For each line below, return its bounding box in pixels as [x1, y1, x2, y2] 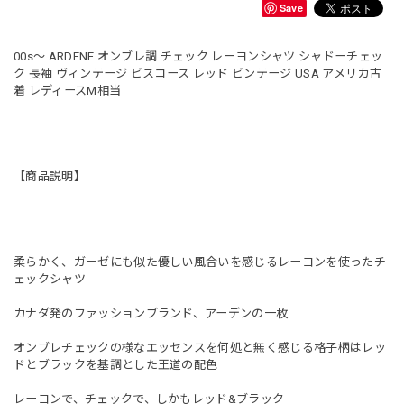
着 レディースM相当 [14, 83, 122, 97]
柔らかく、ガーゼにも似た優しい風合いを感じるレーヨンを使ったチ [14, 254, 386, 269]
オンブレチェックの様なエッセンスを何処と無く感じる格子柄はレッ [14, 340, 386, 354]
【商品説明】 [14, 169, 86, 183]
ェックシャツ [14, 271, 86, 286]
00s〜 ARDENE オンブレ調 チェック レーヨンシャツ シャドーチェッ [14, 49, 383, 63]
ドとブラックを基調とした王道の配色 [14, 357, 218, 372]
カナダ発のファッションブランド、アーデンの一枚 [14, 306, 289, 320]
